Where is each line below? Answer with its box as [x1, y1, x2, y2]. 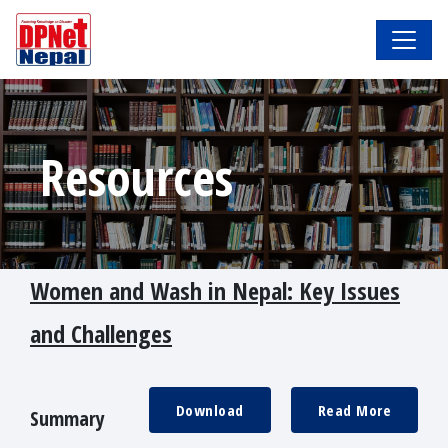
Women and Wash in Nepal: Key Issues [30, 274, 400, 308]
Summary [30, 405, 105, 433]
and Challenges [30, 317, 172, 351]
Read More [317, 400, 391, 421]
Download [175, 400, 244, 421]
